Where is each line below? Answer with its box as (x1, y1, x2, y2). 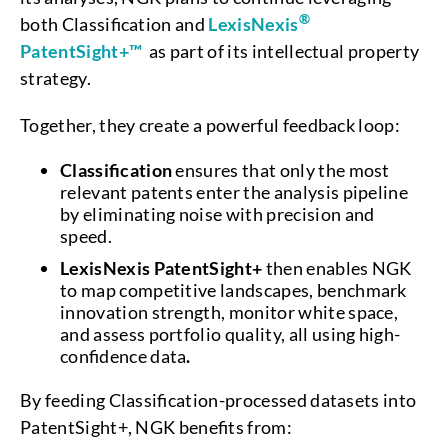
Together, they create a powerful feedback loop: (20, 114, 401, 136)
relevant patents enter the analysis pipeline (60, 181, 409, 203)
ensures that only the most (172, 159, 390, 181)
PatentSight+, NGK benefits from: (20, 416, 292, 438)
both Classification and (20, 13, 209, 35)
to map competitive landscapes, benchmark (60, 279, 407, 301)
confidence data (60, 345, 187, 367)
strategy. (20, 67, 95, 89)
